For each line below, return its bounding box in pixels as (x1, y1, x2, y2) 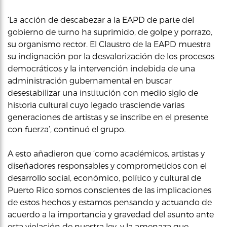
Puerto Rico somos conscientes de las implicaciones (8, 185, 211, 195)
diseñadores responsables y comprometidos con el (8, 161, 207, 170)
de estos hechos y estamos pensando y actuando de (8, 197, 212, 207)
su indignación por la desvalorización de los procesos (8, 51, 214, 61)
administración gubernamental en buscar (8, 75, 172, 85)
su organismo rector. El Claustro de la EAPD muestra (8, 39, 211, 49)
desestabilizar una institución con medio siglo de (8, 88, 198, 97)
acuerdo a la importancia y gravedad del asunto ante (8, 209, 214, 219)
